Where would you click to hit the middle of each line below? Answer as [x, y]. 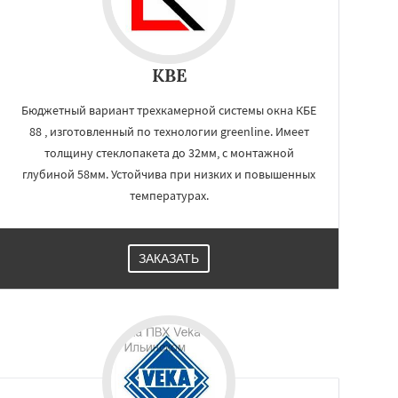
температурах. [169, 195]
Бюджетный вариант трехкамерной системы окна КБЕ [169, 110]
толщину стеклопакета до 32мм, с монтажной [169, 153]
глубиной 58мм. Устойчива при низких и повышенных [169, 174]
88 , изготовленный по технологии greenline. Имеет [169, 131]
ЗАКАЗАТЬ [169, 259]
